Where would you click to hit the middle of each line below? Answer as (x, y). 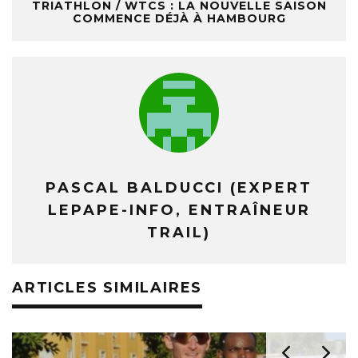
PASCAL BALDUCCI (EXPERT (179, 188)
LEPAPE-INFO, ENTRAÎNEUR (179, 211)
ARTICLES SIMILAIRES (107, 288)
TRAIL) (179, 233)
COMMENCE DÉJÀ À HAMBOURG (179, 19)
